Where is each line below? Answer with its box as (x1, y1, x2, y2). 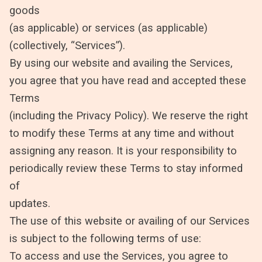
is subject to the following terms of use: (9, 232, 201, 244)
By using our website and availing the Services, (9, 56, 233, 69)
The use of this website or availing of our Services (9, 214, 250, 227)
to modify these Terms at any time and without (9, 126, 234, 139)
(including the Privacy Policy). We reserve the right (9, 109, 248, 122)
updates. (9, 196, 50, 209)
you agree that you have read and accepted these (9, 74, 246, 87)
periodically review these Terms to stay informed (9, 161, 243, 174)
